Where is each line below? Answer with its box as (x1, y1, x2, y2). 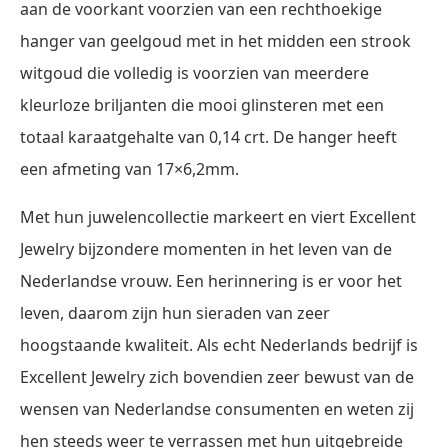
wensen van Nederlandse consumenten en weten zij (20, 397, 414, 420)
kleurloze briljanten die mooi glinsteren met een (20, 93, 384, 116)
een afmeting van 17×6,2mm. (20, 157, 239, 180)
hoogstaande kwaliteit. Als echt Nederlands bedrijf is (20, 333, 418, 356)
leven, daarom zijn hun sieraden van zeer (20, 301, 330, 324)
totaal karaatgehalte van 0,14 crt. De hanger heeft (20, 125, 397, 148)
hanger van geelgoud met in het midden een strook (20, 29, 411, 52)
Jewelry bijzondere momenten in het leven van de (20, 237, 392, 260)
